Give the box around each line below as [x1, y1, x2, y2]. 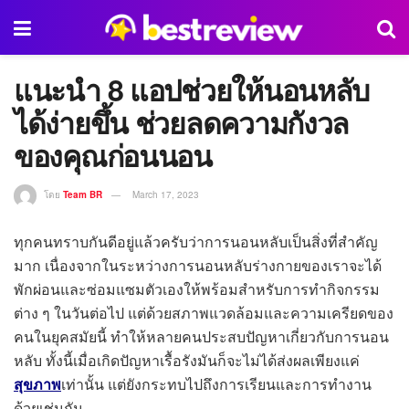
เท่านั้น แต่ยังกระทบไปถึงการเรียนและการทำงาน [61, 372, 372, 394]
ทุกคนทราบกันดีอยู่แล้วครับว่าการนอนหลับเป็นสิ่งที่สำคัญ [14, 230, 378, 252]
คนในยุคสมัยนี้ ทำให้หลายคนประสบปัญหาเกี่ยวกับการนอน [14, 325, 389, 347]
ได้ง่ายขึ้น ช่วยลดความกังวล [14, 101, 350, 143]
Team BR [63, 187, 102, 201]
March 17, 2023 [132, 187, 199, 201]
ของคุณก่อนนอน [14, 134, 212, 176]
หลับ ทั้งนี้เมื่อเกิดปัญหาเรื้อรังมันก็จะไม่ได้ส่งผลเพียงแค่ [14, 349, 360, 371]
